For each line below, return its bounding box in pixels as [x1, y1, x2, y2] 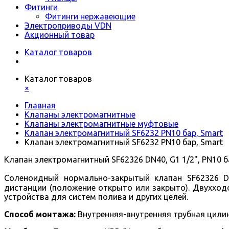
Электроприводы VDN [25, 21, 111, 30]
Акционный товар [25, 30, 95, 39]
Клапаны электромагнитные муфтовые [25, 119, 178, 128]
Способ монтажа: [4, 210, 76, 219]
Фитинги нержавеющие [45, 12, 135, 21]
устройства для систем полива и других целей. [4, 192, 188, 201]
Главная [25, 101, 56, 110]
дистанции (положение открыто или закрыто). [4, 183, 193, 192]
